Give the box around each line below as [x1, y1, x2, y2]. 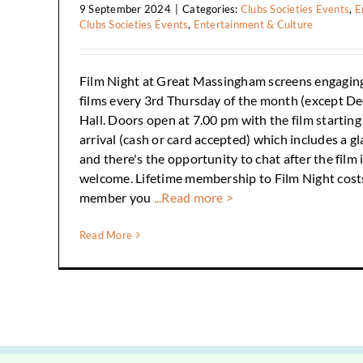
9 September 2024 [79, 2, 171, 15]
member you [79, 189, 152, 205]
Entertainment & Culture [193, 17, 314, 31]
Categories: [182, 2, 241, 15]
